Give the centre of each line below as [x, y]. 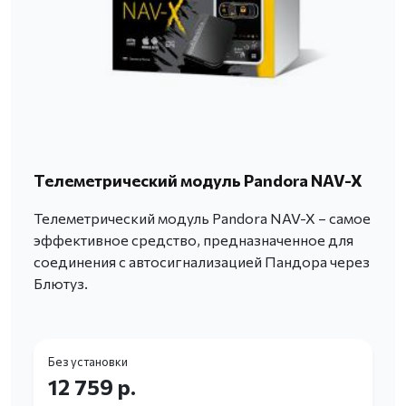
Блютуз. [61, 284]
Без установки [88, 362]
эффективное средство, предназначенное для [193, 240]
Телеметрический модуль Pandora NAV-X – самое [202, 218]
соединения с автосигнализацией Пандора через [202, 262]
